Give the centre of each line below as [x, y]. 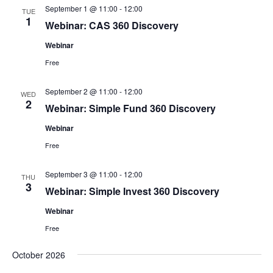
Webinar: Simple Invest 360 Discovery [132, 191]
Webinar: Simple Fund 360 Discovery [130, 108]
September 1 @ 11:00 [81, 8]
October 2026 [38, 254]
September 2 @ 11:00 [81, 91]
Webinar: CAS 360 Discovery [112, 25]
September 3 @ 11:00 [81, 174]
